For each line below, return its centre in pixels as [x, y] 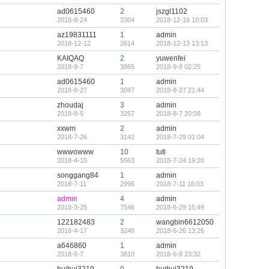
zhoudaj [70, 105]
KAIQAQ [71, 58]
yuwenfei [171, 58]
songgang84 [78, 175]
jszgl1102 [172, 11]
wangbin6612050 [185, 222]
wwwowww [75, 152]
